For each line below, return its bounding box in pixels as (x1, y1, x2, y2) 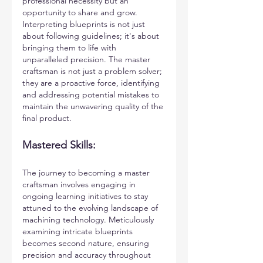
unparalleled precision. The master (22, 54, 153, 65)
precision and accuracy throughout (22, 249, 153, 260)
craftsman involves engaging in (22, 179, 138, 190)
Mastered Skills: (22, 139, 96, 151)
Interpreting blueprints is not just (22, 19, 147, 29)
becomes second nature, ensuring (22, 238, 151, 248)
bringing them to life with (22, 42, 119, 53)
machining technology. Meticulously (22, 214, 156, 225)
